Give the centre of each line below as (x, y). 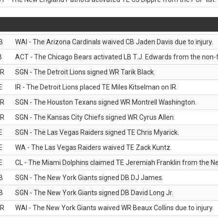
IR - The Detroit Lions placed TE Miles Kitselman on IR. (96, 87)
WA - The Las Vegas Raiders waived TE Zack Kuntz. (93, 147)
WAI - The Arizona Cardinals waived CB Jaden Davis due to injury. (114, 42)
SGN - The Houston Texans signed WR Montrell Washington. (106, 102)
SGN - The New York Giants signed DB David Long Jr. (94, 193)
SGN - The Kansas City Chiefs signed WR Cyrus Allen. (95, 117)
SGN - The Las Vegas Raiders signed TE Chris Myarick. (97, 132)
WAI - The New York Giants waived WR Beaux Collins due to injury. (114, 208)
